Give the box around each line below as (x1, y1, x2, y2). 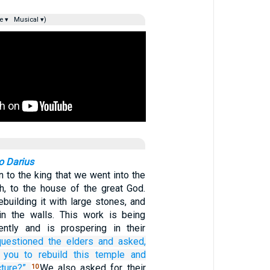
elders (66, 236, 93, 247)
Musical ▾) (11, 16, 46, 24)
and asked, (98, 236, 146, 247)
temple (95, 249, 125, 260)
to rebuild (24, 249, 68, 260)
